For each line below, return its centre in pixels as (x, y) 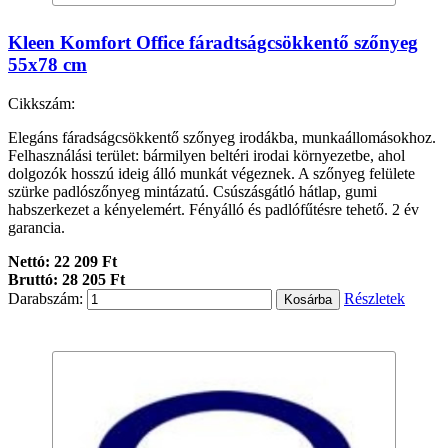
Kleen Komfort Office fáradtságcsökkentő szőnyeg (213, 42)
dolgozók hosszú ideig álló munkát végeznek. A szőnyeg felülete (211, 173)
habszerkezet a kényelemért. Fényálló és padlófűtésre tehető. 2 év (213, 209)
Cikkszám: (41, 103)
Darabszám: (45, 298)
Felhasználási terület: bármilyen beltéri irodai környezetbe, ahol (206, 155)
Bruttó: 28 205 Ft (66, 279)
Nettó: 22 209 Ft (62, 261)
